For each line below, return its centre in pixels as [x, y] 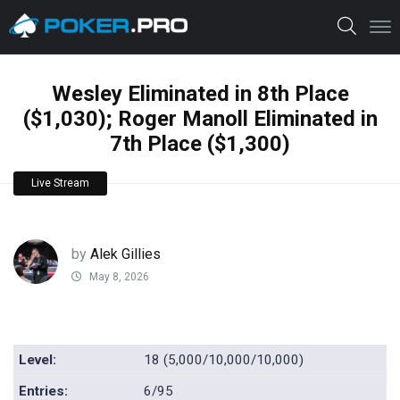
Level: [38, 360]
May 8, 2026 [118, 277]
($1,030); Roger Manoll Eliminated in [200, 119]
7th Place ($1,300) [200, 144]
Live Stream [60, 183]
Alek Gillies [125, 254]
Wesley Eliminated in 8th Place [200, 94]
